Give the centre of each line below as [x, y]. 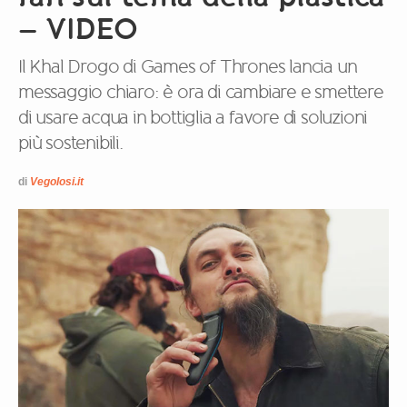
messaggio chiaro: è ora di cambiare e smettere [201, 92]
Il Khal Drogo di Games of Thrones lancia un [188, 66]
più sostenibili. [70, 143]
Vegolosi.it [57, 181]
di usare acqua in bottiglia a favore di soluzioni [193, 117]
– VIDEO [78, 29]
